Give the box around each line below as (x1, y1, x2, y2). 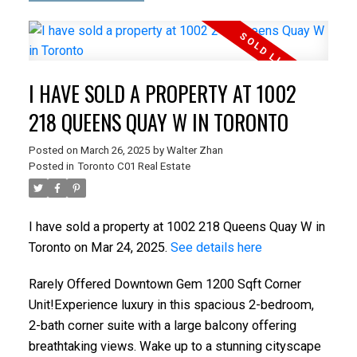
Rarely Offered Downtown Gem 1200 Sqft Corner (28, 277, 301, 292)
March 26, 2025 (80, 144, 150, 157)
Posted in (28, 160, 74, 173)
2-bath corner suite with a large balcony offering (28, 318, 296, 334)
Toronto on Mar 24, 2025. (28, 240, 171, 256)
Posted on (28, 144, 80, 157)
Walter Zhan (166, 144, 223, 157)
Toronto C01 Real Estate (76, 160, 190, 173)
